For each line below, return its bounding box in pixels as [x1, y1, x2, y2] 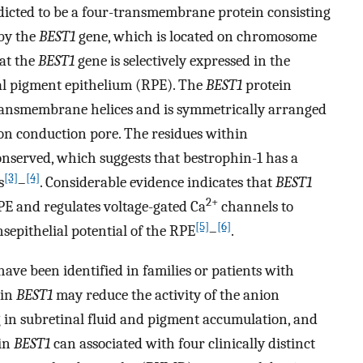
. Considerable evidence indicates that [40, 173, 275, 192]
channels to [218, 198, 293, 216]
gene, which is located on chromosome [75, 28, 317, 46]
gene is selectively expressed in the [75, 52, 290, 70]
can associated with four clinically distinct [50, 334, 315, 352]
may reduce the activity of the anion [53, 285, 280, 304]
